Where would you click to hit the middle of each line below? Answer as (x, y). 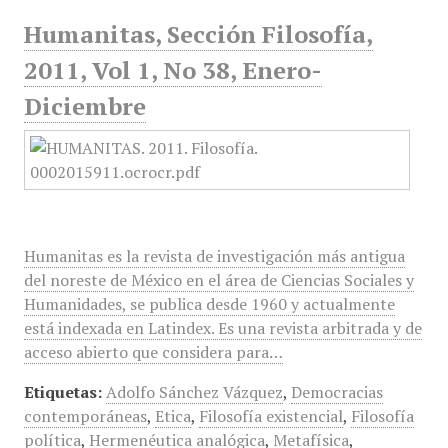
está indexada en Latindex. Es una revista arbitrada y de (222, 328)
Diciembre (84, 106)
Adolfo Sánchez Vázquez (194, 392)
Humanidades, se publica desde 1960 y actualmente (209, 304)
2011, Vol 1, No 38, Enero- (172, 70)
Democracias (336, 392)
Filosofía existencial (270, 416)
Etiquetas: (62, 392)
